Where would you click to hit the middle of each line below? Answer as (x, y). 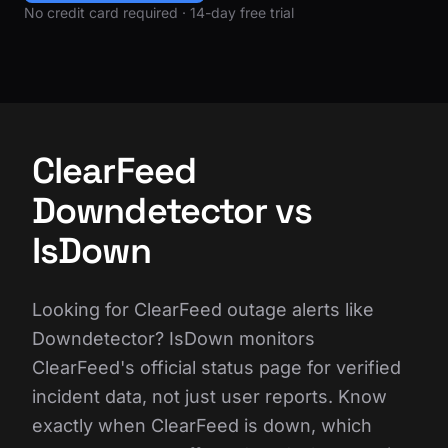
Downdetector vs (172, 210)
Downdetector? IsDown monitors (173, 338)
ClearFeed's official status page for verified (216, 367)
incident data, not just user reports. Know (209, 396)
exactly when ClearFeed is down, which (202, 425)
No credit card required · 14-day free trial (159, 12)
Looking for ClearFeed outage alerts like (203, 309)
